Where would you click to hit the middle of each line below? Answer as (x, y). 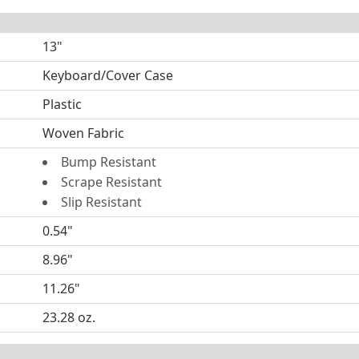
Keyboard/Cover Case (107, 75)
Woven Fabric (83, 133)
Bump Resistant (108, 162)
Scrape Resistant (111, 182)
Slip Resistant (101, 202)
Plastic (62, 104)
